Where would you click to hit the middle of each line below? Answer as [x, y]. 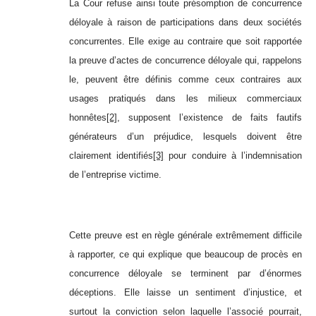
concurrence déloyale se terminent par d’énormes [186, 274]
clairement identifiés [111, 156]
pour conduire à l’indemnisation [233, 156]
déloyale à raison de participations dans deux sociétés [186, 23]
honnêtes [88, 118]
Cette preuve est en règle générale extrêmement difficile [186, 236]
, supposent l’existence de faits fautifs [209, 118]
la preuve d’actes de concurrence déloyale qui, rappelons [186, 61]
